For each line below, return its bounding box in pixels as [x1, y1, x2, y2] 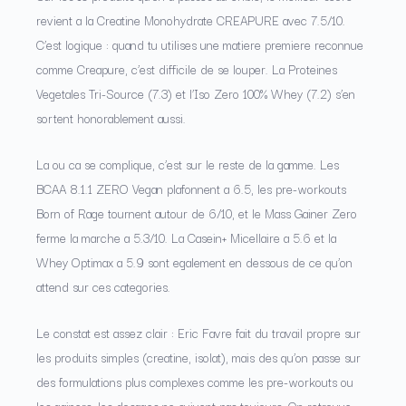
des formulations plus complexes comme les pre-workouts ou [36, 372, 353, 392]
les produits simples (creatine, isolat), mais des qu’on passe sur [36, 347, 361, 368]
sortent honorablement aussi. [36, 108, 186, 129]
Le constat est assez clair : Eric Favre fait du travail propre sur [36, 323, 361, 343]
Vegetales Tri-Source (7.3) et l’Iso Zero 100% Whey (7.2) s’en [36, 83, 355, 104]
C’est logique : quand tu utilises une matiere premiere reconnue [36, 34, 363, 55]
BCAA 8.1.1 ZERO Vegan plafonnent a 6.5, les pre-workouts [36, 179, 346, 199]
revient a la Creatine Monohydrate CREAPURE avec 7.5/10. [36, 10, 345, 31]
